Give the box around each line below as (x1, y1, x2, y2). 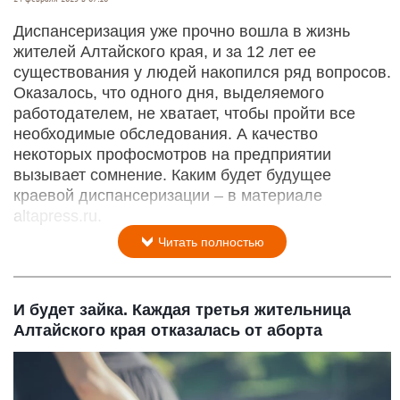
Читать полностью (154, 234, 264, 249)
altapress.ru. (13, 206, 102, 225)
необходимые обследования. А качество (13, 124, 318, 143)
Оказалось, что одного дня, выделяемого (13, 83, 324, 102)
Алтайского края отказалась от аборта (13, 321, 322, 339)
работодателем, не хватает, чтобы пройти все (13, 104, 355, 122)
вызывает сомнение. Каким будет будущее (13, 165, 331, 184)
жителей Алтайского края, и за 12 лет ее (13, 42, 316, 61)
